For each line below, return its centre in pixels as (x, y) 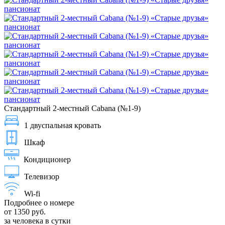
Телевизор (42, 176)
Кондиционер (47, 159)
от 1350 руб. (25, 211)
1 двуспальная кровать (63, 125)
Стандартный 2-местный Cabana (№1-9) (72, 108)
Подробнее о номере (39, 202)
